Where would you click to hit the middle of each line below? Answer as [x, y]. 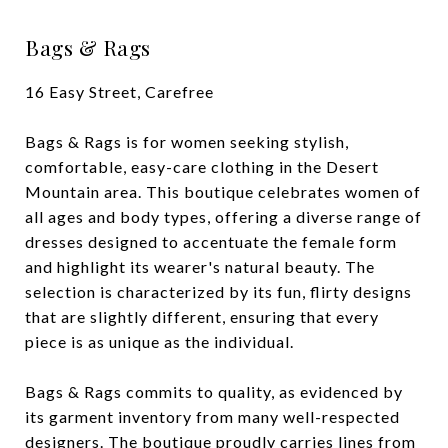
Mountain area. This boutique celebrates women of [223, 191]
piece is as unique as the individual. [159, 341]
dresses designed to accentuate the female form [211, 241]
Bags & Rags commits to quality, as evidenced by [214, 391]
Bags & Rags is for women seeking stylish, [187, 141]
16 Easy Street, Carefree [119, 91]
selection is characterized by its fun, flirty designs [218, 291]
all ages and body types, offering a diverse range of [223, 216]
